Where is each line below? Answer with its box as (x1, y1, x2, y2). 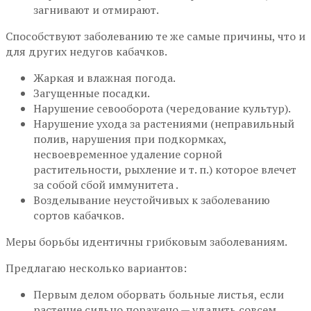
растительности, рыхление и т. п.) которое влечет (33, 162, 296, 178)
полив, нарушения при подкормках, (33, 131, 226, 147)
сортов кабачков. (33, 208, 124, 224)
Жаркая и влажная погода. (33, 70, 176, 86)
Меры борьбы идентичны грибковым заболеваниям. (6, 234, 287, 250)
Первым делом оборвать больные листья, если (33, 287, 284, 303)
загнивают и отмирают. (33, 2, 159, 18)
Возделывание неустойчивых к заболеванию (33, 192, 270, 208)
